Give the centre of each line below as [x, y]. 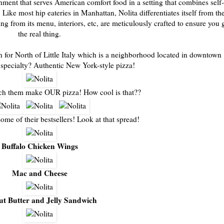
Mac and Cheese [39, 173]
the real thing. [39, 33]
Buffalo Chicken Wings [39, 146]
